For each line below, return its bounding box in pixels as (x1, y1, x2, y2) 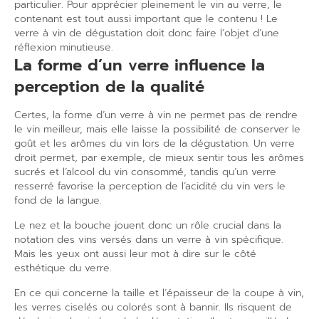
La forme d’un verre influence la (14, 53, 265, 77)
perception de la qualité (14, 75, 204, 98)
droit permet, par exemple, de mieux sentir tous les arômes (14, 150, 304, 165)
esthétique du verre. (14, 261, 112, 276)
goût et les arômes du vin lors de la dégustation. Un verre (14, 136, 295, 151)
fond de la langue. (14, 193, 102, 208)
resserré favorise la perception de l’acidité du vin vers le (14, 179, 286, 194)
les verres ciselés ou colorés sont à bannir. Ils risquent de (14, 300, 292, 315)
